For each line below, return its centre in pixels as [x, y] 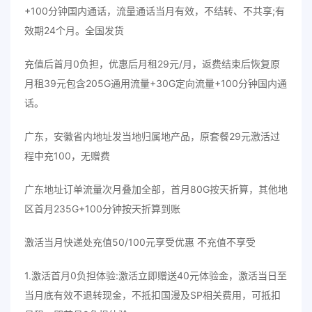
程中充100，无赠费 [67, 156]
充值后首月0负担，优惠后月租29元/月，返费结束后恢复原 [152, 64]
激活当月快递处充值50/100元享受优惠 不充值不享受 [140, 242]
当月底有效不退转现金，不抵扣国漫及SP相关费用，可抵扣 [153, 295]
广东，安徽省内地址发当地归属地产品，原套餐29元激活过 [152, 136]
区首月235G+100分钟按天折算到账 [102, 209]
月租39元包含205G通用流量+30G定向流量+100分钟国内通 [156, 83]
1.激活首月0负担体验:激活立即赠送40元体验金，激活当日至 [156, 275]
